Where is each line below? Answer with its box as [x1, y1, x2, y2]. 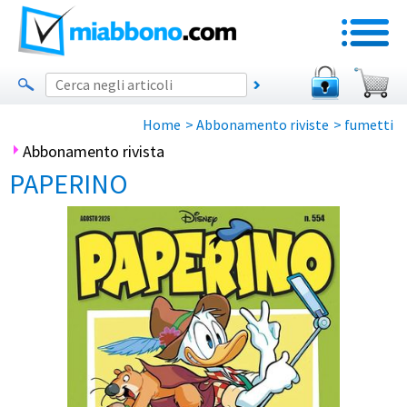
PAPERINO [9, 165, 128, 201]
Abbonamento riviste [196, 114, 329, 134]
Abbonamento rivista [23, 140, 164, 162]
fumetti [344, 114, 393, 134]
